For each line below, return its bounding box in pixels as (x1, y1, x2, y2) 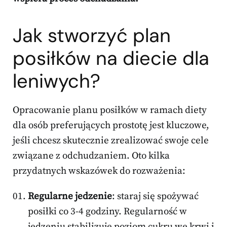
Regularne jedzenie (28, 190, 112, 202)
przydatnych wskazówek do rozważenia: (13, 165, 185, 177)
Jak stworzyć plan (13, 22, 171, 48)
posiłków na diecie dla (13, 45, 209, 71)
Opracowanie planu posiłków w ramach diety (13, 104, 207, 116)
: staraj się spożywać (112, 190, 199, 202)
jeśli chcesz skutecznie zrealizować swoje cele (13, 134, 209, 146)
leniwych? (13, 68, 100, 94)
